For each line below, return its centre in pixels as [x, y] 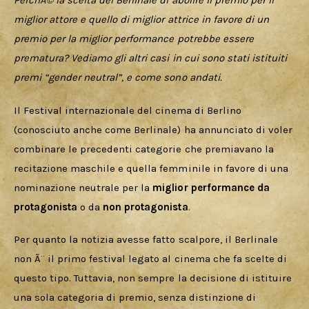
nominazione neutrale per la [83, 187]
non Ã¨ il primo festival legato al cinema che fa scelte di [152, 259]
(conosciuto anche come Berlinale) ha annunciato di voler [154, 129]
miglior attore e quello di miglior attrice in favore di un [143, 20]
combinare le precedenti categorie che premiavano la [145, 149]
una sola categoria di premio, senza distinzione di [136, 298]
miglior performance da [212, 187]
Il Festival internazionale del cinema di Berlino [129, 110]
